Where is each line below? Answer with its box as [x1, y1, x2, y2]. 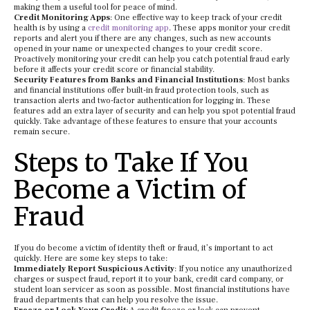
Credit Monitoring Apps [14, 12, 110, 23]
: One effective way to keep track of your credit [110, 12, 282, 23]
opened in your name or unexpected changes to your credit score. [14, 44, 262, 54]
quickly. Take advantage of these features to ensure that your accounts [14, 116, 277, 127]
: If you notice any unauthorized [174, 264, 292, 274]
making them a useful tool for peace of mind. [14, 2, 177, 12]
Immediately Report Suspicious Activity [14, 264, 174, 274]
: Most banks [243, 75, 290, 85]
